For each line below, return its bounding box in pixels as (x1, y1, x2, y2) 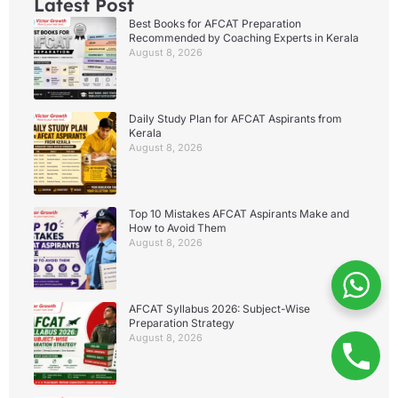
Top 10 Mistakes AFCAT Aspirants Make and (129, 206, 349, 220)
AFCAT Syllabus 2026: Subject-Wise (129, 301, 310, 315)
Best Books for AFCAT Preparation (129, 16, 301, 30)
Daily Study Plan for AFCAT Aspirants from (129, 111, 342, 125)
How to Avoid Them (129, 220, 227, 235)
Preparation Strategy (129, 315, 235, 330)
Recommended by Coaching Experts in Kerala (129, 30, 359, 44)
